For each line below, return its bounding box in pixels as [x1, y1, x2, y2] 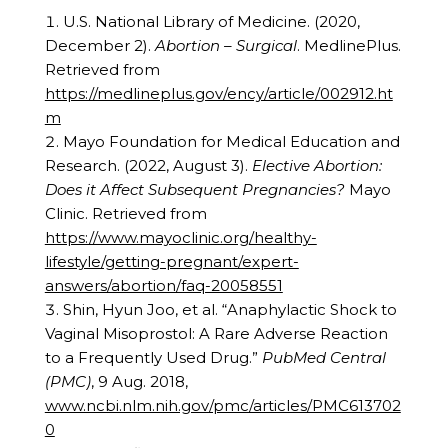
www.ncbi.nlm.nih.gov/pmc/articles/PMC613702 [44, 395, 401, 415]
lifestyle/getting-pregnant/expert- [44, 251, 299, 271]
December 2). [44, 35, 155, 55]
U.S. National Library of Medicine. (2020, [62, 11, 360, 31]
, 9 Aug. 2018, [90, 371, 188, 391]
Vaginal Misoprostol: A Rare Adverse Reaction [44, 323, 388, 343]
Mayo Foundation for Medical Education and [62, 131, 400, 151]
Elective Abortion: [251, 155, 382, 175]
